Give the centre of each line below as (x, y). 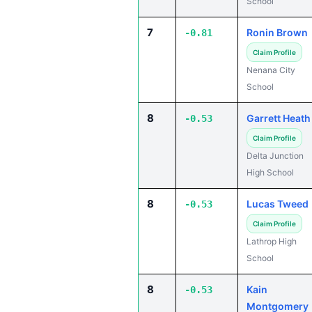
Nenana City (271, 70)
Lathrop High (272, 241)
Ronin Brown (277, 32)
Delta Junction (275, 156)
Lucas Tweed (278, 204)
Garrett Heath (279, 118)
